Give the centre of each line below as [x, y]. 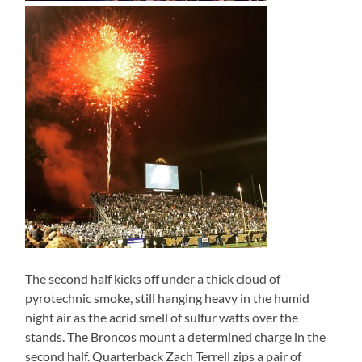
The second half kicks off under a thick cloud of [153, 279]
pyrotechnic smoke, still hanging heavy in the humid [168, 298]
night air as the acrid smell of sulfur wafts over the [162, 318]
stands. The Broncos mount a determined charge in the [176, 337]
